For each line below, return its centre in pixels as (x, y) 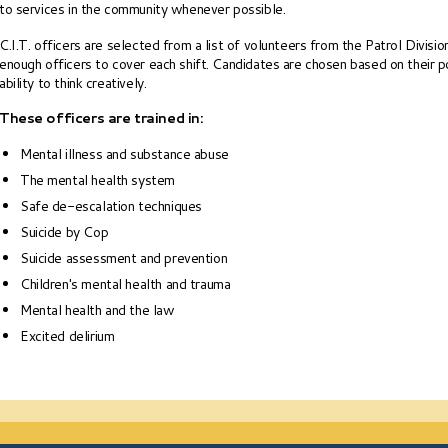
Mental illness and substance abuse (124, 154)
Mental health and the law (97, 310)
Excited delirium (67, 336)
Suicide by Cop (64, 232)
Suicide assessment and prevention (124, 258)
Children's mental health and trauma (125, 284)
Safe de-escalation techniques (111, 206)
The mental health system (97, 180)
